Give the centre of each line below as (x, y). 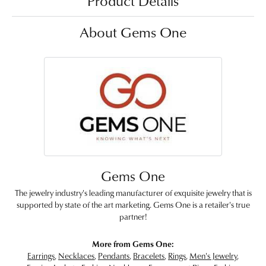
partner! (133, 216)
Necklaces (76, 255)
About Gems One (133, 32)
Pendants (114, 255)
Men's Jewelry (213, 255)
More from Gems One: (133, 243)
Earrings (41, 255)
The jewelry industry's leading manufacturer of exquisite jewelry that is (133, 192)
